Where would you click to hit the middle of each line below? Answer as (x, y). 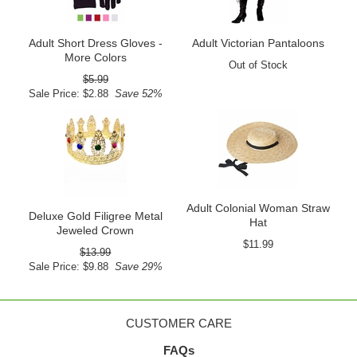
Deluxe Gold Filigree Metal (95, 216)
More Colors (95, 57)
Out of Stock (258, 65)
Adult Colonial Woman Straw (258, 208)
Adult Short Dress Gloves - (95, 43)
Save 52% (135, 94)
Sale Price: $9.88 (68, 267)
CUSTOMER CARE (178, 323)
